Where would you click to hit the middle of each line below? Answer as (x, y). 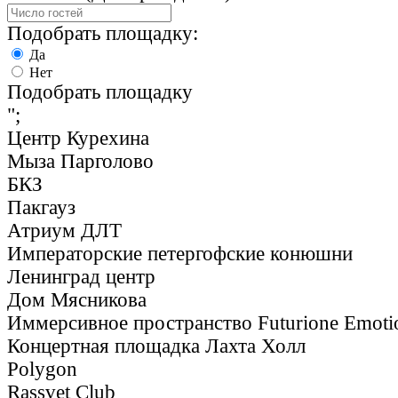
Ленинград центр (81, 276)
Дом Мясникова (77, 299)
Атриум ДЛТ (64, 230)
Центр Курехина (78, 138)
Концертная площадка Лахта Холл (156, 346)
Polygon (42, 369)
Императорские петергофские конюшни (180, 253)
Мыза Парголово (80, 161)
